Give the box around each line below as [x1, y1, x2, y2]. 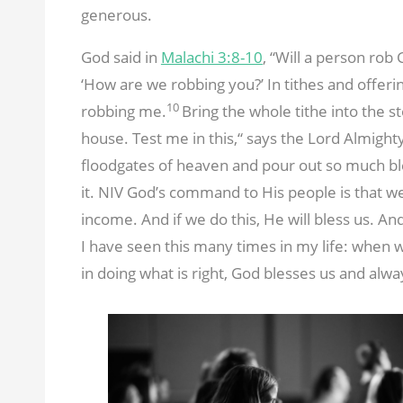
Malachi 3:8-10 [160, 47, 263, 68]
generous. [80, 4, 152, 26]
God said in [80, 47, 161, 68]
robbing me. [80, 101, 166, 122]
